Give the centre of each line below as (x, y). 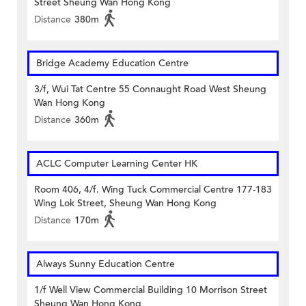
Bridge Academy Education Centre (112, 64)
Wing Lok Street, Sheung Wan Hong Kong (125, 204)
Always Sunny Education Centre (106, 264)
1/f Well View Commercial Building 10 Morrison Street (151, 290)
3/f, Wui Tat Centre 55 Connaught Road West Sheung (150, 89)
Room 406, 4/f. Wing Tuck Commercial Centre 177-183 (153, 190)
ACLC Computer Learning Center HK (117, 164)
